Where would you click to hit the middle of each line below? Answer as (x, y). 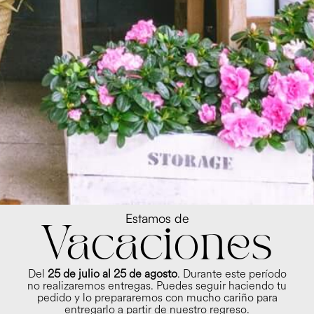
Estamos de (157, 218)
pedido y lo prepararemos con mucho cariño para (157, 298)
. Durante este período (232, 274)
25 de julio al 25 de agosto (112, 274)
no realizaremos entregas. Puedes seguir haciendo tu (157, 286)
